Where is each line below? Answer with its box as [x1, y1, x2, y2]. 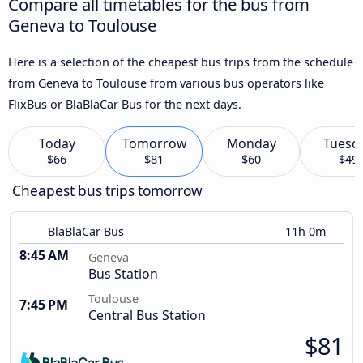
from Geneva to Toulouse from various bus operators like [8, 75, 324, 91]
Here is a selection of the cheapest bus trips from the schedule [8, 53, 353, 70]
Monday [226, 135, 276, 153]
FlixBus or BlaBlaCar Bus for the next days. [8, 96, 241, 112]
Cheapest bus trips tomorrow [12, 181, 203, 201]
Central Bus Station [88, 306, 206, 325]
